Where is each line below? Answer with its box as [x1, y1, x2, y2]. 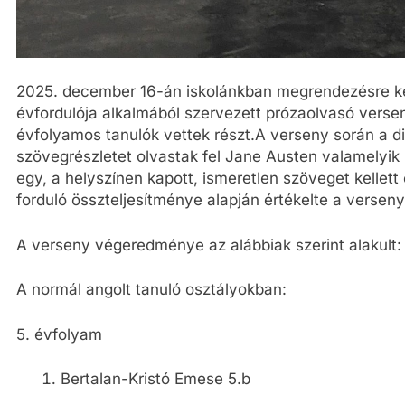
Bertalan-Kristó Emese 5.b [60, 370, 250, 388]
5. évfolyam [16, 325, 102, 344]
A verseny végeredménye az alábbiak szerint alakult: [16, 235, 401, 254]
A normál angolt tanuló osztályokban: [16, 280, 287, 298]
